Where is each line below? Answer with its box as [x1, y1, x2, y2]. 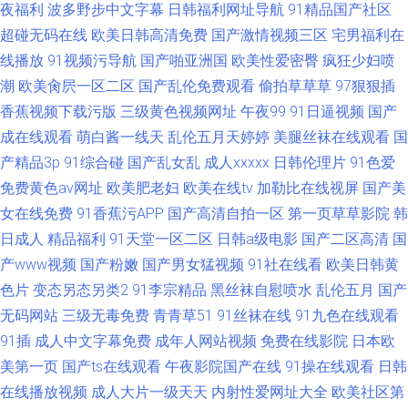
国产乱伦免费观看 [138, 77, 255, 95]
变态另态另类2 [33, 281, 128, 299]
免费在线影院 [260, 332, 348, 350]
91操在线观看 [285, 358, 374, 375]
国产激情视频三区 [211, 26, 328, 44]
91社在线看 [248, 256, 322, 273]
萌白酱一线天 [76, 128, 164, 146]
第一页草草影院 [288, 205, 390, 222]
